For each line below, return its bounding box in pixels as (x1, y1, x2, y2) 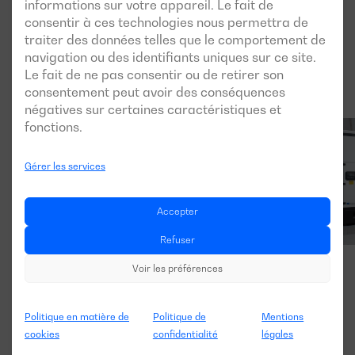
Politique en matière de (25, 311, 129, 323)
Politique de (152, 311, 206, 323)
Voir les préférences (132, 262, 223, 274)
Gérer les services (25, 160, 105, 172)
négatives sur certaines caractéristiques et (25, 101, 281, 117)
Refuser (160, 234, 195, 246)
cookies (25, 328, 59, 340)
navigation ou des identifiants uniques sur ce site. (25, 49, 316, 65)
